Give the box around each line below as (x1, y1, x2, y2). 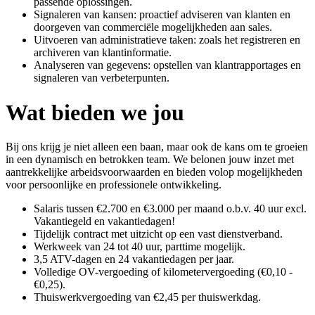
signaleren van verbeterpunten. (34, 72, 169, 84)
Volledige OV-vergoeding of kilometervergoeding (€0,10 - (34, 265, 292, 278)
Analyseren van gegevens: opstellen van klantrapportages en (34, 59, 301, 72)
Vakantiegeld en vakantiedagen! (34, 214, 178, 227)
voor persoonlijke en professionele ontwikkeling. (6, 178, 221, 191)
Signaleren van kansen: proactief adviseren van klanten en (34, 8, 290, 21)
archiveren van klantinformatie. (34, 46, 172, 59)
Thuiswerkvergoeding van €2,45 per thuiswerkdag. (34, 290, 261, 303)
